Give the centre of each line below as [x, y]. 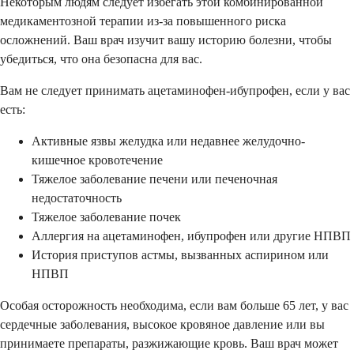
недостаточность [77, 198]
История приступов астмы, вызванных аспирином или [180, 254]
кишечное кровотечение [97, 160]
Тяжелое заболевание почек [106, 217]
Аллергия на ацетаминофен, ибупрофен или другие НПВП [191, 235]
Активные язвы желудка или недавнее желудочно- [168, 141]
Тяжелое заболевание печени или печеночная [154, 179]
